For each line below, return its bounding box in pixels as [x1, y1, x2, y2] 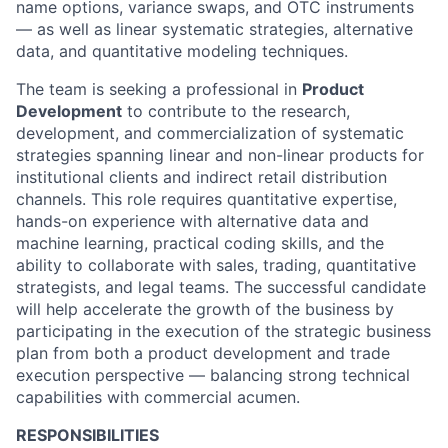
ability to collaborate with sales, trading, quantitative [16, 255, 416, 275]
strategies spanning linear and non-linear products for [16, 145, 424, 165]
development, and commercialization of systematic [16, 123, 404, 143]
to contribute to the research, [122, 101, 350, 121]
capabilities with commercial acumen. [16, 387, 300, 407]
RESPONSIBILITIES [16, 425, 159, 445]
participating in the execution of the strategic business [16, 321, 431, 341]
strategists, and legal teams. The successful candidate [16, 277, 426, 297]
